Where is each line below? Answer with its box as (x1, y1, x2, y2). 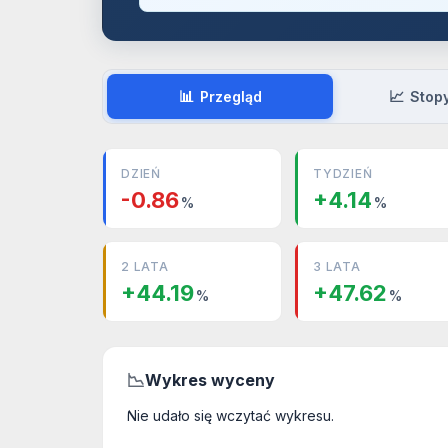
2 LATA (121, 259, 169, 274)
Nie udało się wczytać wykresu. (127, 407, 334, 424)
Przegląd (199, 88, 262, 105)
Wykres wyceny (145, 370, 275, 390)
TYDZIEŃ (313, 166, 373, 181)
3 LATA (313, 259, 361, 274)
